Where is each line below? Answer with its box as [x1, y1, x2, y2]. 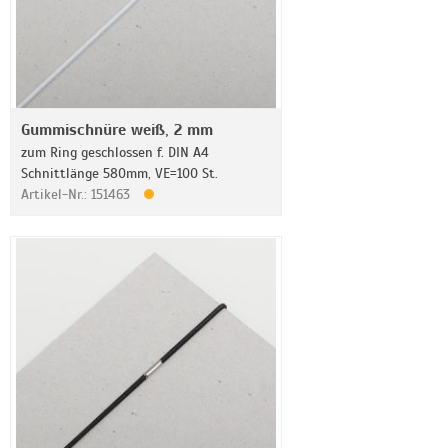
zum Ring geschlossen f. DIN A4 [21, 144, 209, 161]
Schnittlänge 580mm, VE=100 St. [21, 165, 218, 182]
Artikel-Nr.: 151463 [21, 186, 134, 203]
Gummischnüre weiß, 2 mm [21, 120, 213, 140]
